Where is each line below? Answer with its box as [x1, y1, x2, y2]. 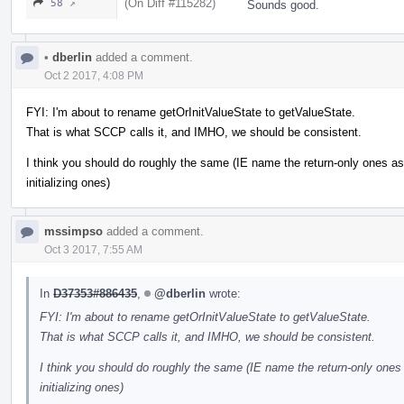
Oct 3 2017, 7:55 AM [44, 243, 142, 256]
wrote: [206, 286, 241, 300]
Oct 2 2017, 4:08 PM [44, 69, 143, 82]
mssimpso [44, 224, 103, 238]
